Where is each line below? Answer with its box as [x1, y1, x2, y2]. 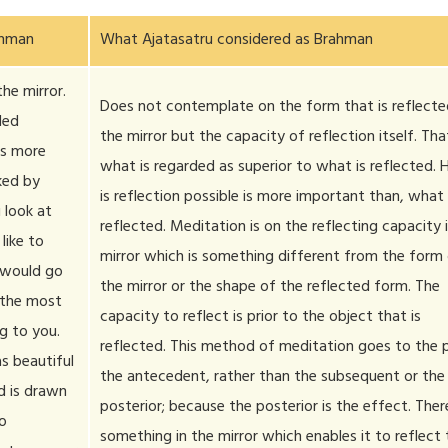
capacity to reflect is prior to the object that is [100, 303, 422, 333]
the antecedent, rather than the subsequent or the [100, 363, 446, 393]
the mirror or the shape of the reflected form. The [100, 273, 441, 303]
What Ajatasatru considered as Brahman [100, 26, 374, 56]
